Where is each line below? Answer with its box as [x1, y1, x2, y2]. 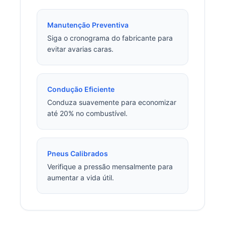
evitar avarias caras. [47, 44, 114, 53]
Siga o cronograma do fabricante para [47, 33, 173, 42]
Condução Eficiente [47, 84, 115, 93]
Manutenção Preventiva [47, 20, 129, 29]
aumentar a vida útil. [47, 173, 114, 182]
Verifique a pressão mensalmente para [47, 162, 173, 171]
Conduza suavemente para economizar [47, 97, 176, 106]
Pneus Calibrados [47, 149, 108, 158]
